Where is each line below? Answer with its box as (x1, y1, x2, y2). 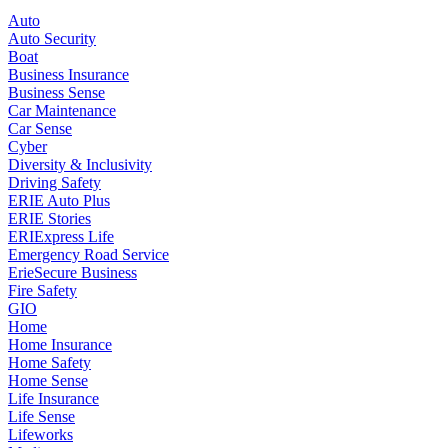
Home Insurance (8, 335, 112, 353)
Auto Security (8, 29, 96, 47)
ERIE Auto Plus (8, 191, 110, 209)
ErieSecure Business (8, 263, 137, 281)
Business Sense (8, 83, 105, 101)
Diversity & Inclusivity (8, 155, 152, 173)
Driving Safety (8, 173, 101, 191)
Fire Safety (8, 281, 77, 299)
